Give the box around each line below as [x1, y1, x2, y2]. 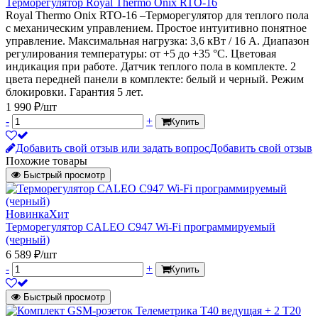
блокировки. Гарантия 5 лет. [6, 86, 143, 98]
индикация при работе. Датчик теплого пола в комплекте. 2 [6, 60, 296, 72]
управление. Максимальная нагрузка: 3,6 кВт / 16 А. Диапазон [6, 35, 309, 47]
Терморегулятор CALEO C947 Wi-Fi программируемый [6, 221, 275, 233]
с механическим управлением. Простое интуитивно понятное [6, 22, 307, 34]
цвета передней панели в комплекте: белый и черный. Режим [6, 73, 304, 85]
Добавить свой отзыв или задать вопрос [16, 142, 209, 154]
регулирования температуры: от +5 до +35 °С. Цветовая [6, 48, 276, 60]
